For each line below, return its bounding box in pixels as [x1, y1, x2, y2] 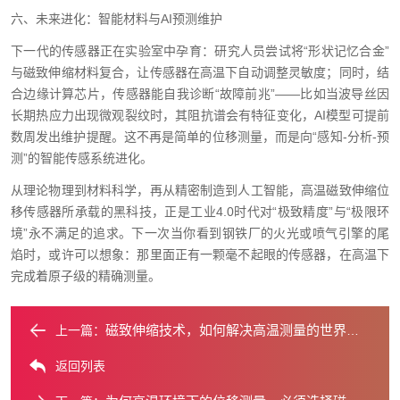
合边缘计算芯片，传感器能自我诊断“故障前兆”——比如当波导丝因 [11, 87, 389, 101]
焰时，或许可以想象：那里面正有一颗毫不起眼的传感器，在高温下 [11, 247, 389, 262]
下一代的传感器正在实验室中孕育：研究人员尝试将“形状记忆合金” [11, 44, 389, 58]
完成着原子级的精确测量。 [11, 269, 161, 283]
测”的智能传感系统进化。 [11, 151, 153, 165]
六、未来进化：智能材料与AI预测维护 [11, 12, 222, 26]
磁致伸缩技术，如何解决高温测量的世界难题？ [105, 322, 346, 337]
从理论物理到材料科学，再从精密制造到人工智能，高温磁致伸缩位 [11, 183, 389, 197]
